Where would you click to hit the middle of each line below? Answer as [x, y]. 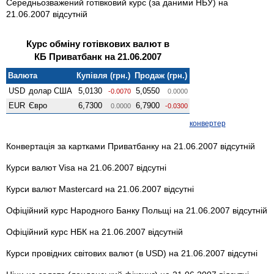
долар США [51, 91]
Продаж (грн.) [161, 75]
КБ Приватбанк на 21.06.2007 [98, 56]
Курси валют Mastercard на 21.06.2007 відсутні [100, 189]
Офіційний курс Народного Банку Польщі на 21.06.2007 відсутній [137, 210]
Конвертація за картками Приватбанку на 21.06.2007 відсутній [131, 146]
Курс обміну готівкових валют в [98, 43]
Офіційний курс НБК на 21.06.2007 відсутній [94, 231]
